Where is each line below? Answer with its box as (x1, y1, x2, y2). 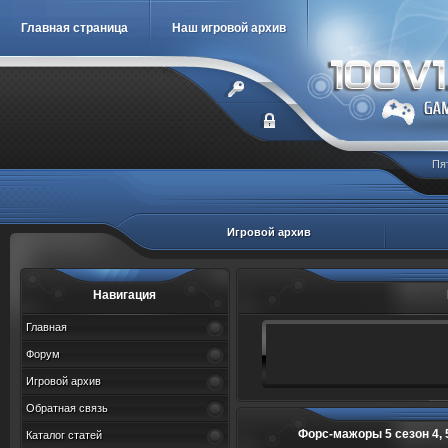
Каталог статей (26, 429, 102, 441)
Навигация (93, 288, 157, 302)
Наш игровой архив (172, 21, 286, 35)
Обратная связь (26, 402, 108, 414)
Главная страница (21, 21, 128, 35)
